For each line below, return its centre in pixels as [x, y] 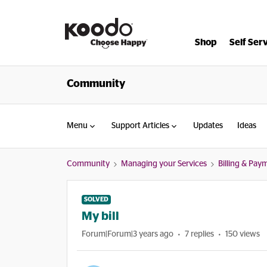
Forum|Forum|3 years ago [128, 234]
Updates [208, 126]
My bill [100, 216]
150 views [243, 234]
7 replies [199, 234]
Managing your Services [164, 164]
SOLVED [96, 199]
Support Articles [140, 126]
